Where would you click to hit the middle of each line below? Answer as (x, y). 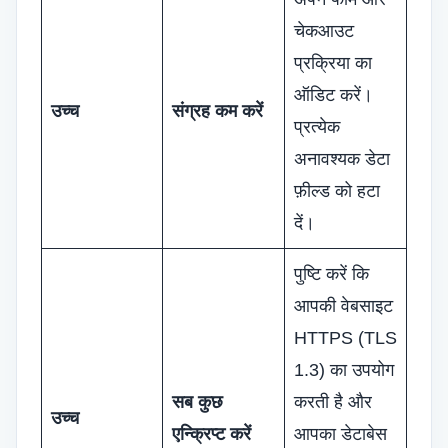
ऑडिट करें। (333, 95)
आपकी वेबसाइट (343, 306)
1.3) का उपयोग (344, 370)
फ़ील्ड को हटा (337, 191)
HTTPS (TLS (345, 338)
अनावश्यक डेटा (342, 159)
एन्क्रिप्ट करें (211, 434)
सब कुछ (197, 402)
